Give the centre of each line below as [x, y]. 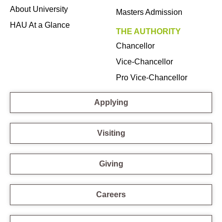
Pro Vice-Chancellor [152, 77]
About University [39, 9]
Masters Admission [149, 12]
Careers [111, 194]
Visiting [111, 133]
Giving [111, 164]
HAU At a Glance [40, 25]
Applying [111, 102]
